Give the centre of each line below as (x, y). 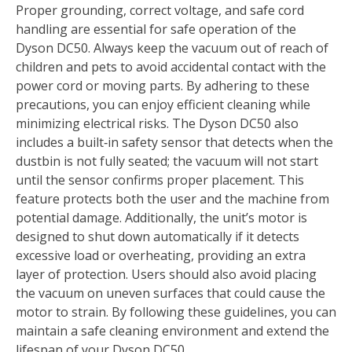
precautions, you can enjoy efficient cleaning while (163, 104)
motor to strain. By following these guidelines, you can (176, 312)
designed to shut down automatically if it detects (158, 236)
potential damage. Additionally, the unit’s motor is (161, 217)
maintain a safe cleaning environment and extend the (172, 330)
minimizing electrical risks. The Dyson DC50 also (157, 123)
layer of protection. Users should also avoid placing (166, 274)
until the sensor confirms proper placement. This (160, 180)
